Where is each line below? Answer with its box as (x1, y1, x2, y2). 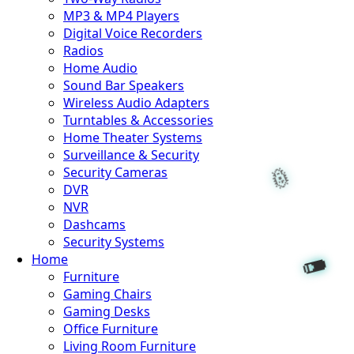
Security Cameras (63, 164, 168, 181)
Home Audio (63, 59, 137, 77)
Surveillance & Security (63, 146, 199, 164)
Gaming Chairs (63, 285, 152, 303)
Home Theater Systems (63, 129, 202, 146)
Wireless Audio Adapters (63, 94, 209, 111)
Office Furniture (63, 320, 158, 337)
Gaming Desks (63, 303, 150, 320)
